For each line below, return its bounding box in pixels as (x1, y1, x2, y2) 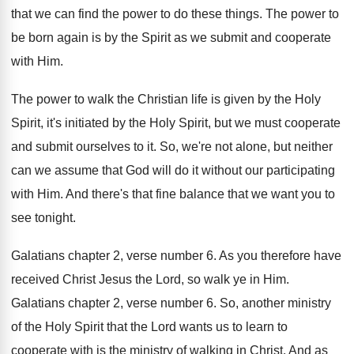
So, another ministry (220, 296, 331, 310)
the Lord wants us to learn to (130, 320, 288, 333)
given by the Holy (224, 92, 321, 106)
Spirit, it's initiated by (11, 116, 126, 130)
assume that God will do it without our (55, 164, 263, 177)
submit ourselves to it (36, 140, 153, 153)
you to (301, 187, 335, 201)
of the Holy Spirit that (11, 320, 127, 333)
